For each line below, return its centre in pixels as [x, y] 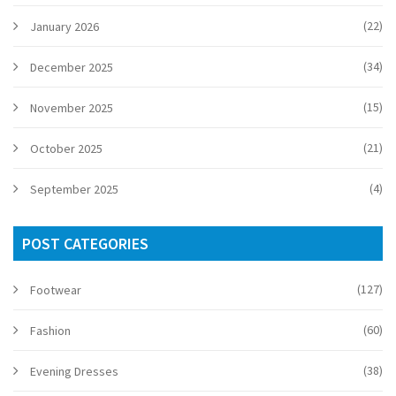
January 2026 [65, 27]
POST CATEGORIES [85, 244]
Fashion [50, 331]
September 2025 [74, 190]
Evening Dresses [74, 372]
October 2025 [66, 149]
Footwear [56, 290]
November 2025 [72, 108]
